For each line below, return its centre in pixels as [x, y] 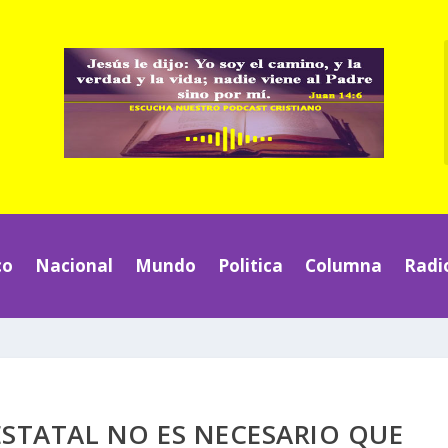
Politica [250, 265]
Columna [343, 265]
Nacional [74, 265]
